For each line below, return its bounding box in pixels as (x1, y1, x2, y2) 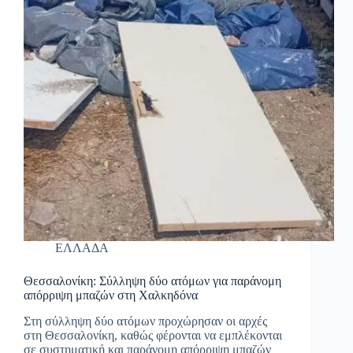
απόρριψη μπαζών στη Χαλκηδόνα (24, 288, 198, 303)
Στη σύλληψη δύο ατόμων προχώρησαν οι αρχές (24, 314, 267, 329)
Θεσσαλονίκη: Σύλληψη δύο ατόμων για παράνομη (24, 274, 281, 288)
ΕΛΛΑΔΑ (55, 241, 109, 255)
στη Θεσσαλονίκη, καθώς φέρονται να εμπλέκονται (24, 329, 282, 343)
